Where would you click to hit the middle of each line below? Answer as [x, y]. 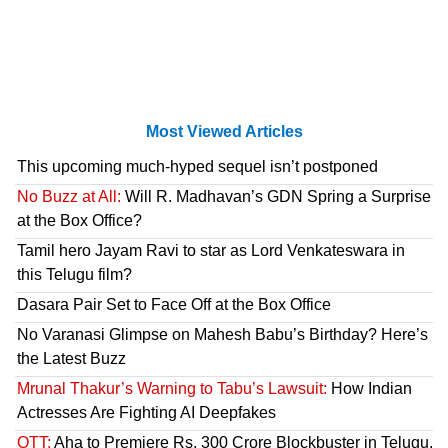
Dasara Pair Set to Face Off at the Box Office [174, 305]
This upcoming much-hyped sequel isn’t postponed [197, 167]
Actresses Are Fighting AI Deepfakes [146, 413]
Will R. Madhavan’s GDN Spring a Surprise [276, 197]
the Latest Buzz [71, 359]
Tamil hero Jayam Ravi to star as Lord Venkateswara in [211, 251]
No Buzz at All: [69, 197]
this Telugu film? [74, 275]
